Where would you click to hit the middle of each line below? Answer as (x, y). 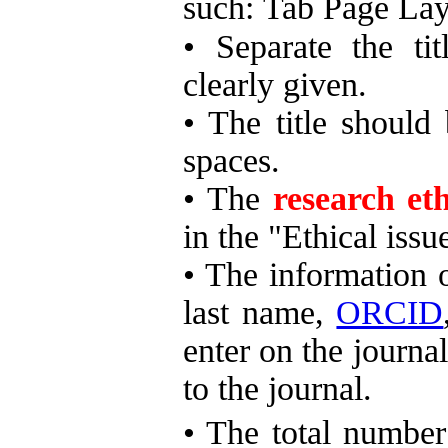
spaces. (231, 160)
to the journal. (277, 388)
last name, (260, 312)
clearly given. (275, 84)
